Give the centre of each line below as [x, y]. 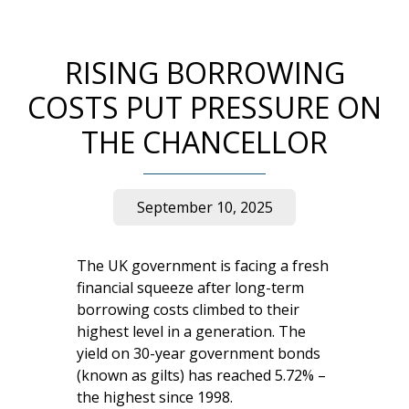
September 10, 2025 [204, 208]
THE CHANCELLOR [204, 142]
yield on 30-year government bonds [199, 354]
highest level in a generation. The [191, 332]
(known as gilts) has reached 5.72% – [201, 376]
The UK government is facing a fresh [203, 266]
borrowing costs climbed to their [188, 310]
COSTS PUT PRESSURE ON [204, 108]
